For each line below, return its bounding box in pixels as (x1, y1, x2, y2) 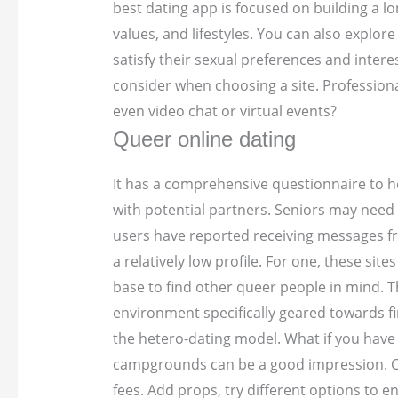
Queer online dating (112, 127, 296, 152)
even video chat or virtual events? (112, 101, 337, 122)
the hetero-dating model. (112, 329, 281, 349)
